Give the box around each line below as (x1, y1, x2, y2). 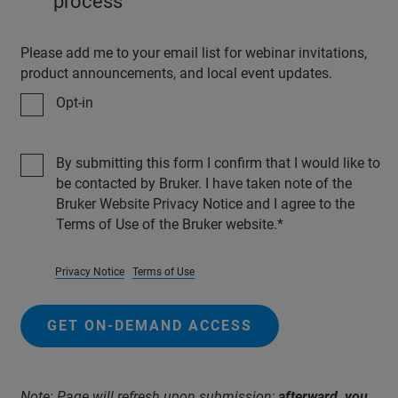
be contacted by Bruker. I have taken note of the (56, 174, 352, 192)
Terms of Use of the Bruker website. (56, 215, 277, 233)
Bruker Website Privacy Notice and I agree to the (56, 195, 354, 212)
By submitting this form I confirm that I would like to (56, 154, 380, 171)
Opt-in (56, 93, 93, 111)
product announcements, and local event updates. (20, 64, 332, 82)
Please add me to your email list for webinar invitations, (20, 44, 367, 61)
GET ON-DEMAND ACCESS (47, 316, 252, 334)
